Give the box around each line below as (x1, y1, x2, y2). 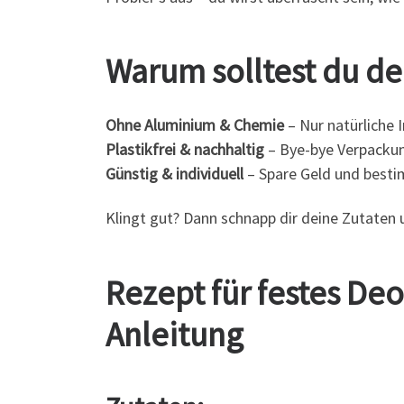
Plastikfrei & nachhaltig (106, 138, 264, 160)
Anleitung (106, 312, 243, 355)
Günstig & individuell (106, 162, 243, 184)
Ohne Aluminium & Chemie (106, 114, 284, 135)
